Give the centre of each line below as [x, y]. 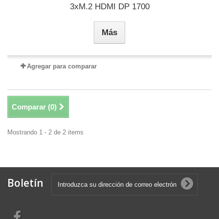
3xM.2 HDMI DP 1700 [109, 7]
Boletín [25, 183]
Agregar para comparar [62, 66]
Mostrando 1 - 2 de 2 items [45, 132]
